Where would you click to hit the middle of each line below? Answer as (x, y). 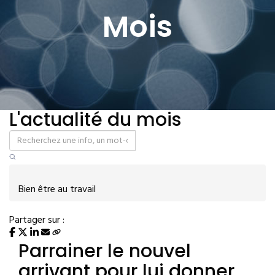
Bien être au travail (57, 190)
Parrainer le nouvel (105, 251)
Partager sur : (37, 220)
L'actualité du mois (95, 120)
